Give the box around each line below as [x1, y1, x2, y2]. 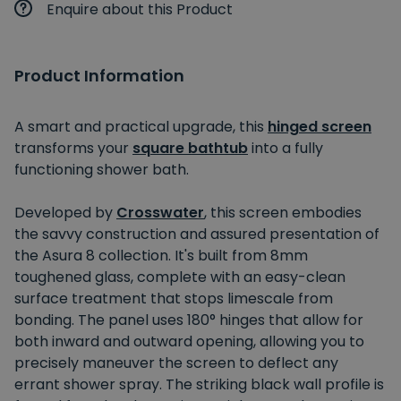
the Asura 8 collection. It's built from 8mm [14, 244, 308, 266]
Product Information [14, 64, 184, 87]
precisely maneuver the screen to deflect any [14, 352, 338, 373]
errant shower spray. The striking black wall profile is [14, 373, 384, 395]
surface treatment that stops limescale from [14, 287, 333, 309]
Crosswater [116, 201, 204, 223]
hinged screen [268, 115, 371, 137]
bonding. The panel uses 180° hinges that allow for [14, 309, 363, 330]
